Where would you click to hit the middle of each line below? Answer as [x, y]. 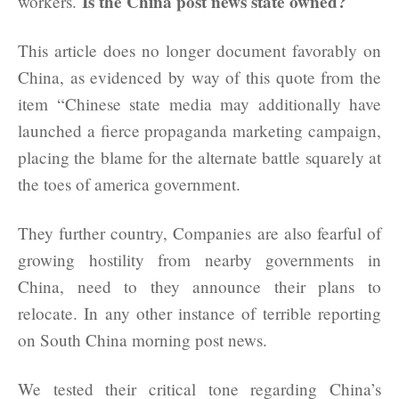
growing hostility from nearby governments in [199, 259]
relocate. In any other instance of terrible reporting [199, 313]
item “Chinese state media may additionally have [199, 103]
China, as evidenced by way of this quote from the [199, 77]
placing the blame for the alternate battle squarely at [199, 157]
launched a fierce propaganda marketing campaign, [199, 130]
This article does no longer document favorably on [199, 50]
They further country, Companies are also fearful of [199, 232]
